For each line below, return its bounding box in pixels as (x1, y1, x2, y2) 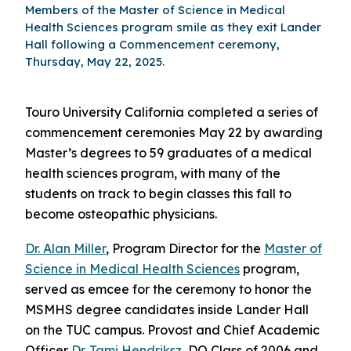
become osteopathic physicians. (25, 206, 217, 223)
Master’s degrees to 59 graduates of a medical (25, 145, 312, 161)
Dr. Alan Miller (25, 240, 106, 256)
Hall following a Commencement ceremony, (25, 37, 280, 52)
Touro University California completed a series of (25, 104, 318, 121)
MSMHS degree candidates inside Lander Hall (25, 301, 309, 317)
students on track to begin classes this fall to (25, 186, 291, 202)
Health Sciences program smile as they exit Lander (25, 20, 321, 35)
